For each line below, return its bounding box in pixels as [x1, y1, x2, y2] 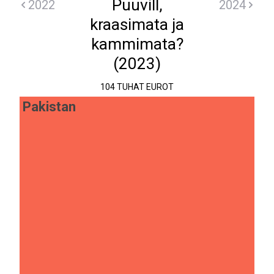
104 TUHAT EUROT [100, 82, 174, 92]
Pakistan [23, 99, 76, 115]
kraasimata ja [90, 15, 184, 34]
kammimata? [91, 35, 183, 53]
